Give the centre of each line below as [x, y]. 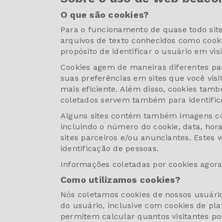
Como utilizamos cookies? [120, 179]
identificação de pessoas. [110, 148]
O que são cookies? [105, 14]
